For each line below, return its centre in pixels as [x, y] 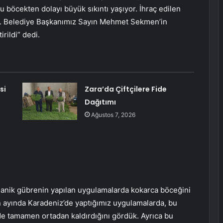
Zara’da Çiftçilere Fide [125, 89]
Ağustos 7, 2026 [113, 115]
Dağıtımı [100, 102]
